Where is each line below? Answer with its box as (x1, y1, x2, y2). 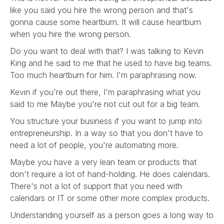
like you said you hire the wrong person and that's (10, 5, 193, 15)
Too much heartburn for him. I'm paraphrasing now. (10, 70, 199, 80)
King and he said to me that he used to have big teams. (10, 58, 212, 68)
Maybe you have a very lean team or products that (10, 157, 196, 167)
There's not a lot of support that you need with (10, 181, 182, 191)
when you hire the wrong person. (10, 29, 133, 39)
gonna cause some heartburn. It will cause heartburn (10, 17, 201, 27)
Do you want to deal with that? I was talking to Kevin (10, 46, 203, 56)
